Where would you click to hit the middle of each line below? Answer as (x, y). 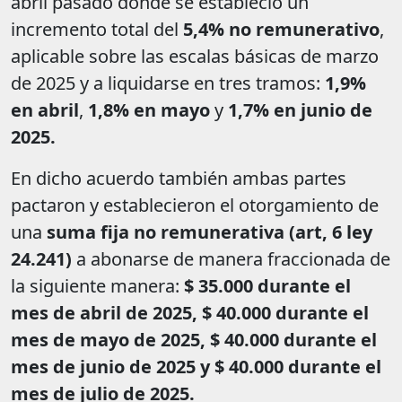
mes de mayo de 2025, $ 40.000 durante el (194, 340)
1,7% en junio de (300, 110)
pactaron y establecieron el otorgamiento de (195, 205)
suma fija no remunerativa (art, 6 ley (210, 232)
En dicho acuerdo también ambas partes (179, 179)
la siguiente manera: (97, 286)
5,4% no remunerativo (281, 30)
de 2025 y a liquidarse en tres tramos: (168, 83)
